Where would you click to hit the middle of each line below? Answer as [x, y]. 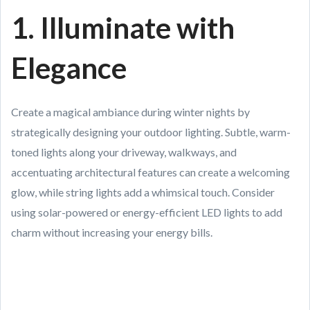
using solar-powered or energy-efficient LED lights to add [147, 212]
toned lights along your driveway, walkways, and [124, 152]
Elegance [69, 68]
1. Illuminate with [123, 28]
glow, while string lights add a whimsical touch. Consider [143, 192]
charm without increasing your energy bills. [112, 232]
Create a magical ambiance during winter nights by [130, 112]
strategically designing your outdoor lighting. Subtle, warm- [151, 132]
